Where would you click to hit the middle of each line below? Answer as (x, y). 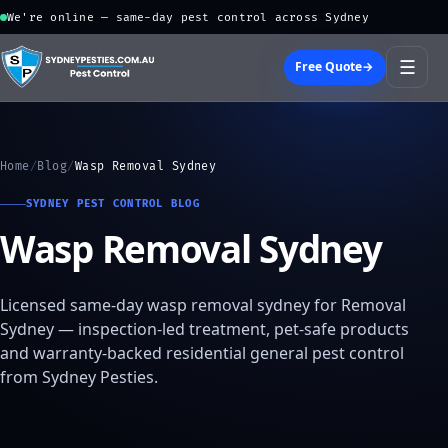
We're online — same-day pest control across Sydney (188, 17)
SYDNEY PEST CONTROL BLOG (113, 204)
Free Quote (329, 67)
